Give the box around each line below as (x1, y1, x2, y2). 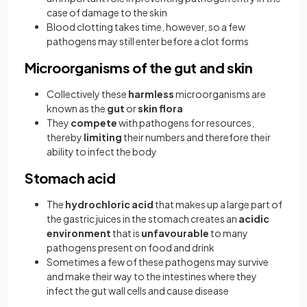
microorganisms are (174, 88, 266, 100)
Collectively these (47, 88, 128, 100)
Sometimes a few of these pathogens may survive (47, 256, 269, 268)
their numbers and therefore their (122, 131, 271, 143)
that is (111, 227, 141, 239)
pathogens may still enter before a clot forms (47, 35, 249, 47)
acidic (238, 212, 269, 225)
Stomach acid (25, 169, 116, 186)
